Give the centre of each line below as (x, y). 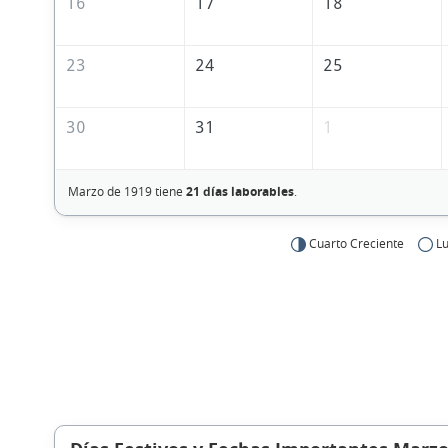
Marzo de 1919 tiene (126, 191)
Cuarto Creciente (356, 243)
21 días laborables (239, 192)
